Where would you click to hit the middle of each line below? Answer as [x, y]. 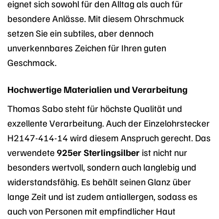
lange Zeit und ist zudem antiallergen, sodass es [102, 196]
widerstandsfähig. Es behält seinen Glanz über [99, 182]
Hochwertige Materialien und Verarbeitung [98, 89]
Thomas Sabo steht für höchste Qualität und [95, 108]
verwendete [32, 152]
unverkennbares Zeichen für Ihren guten [87, 47]
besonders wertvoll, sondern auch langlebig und [102, 167]
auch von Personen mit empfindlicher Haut [91, 211]
